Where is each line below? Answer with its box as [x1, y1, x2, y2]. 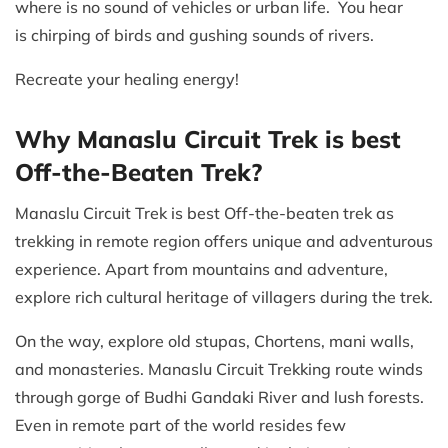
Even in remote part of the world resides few [15, 415, 346, 436]
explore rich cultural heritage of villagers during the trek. [15, 287, 433, 308]
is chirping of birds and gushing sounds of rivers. [15, 25, 374, 46]
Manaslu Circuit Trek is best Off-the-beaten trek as [15, 203, 394, 224]
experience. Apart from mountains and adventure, [15, 259, 388, 280]
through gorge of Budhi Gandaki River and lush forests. [15, 387, 424, 408]
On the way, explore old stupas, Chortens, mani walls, [15, 331, 414, 352]
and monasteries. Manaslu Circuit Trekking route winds [15, 359, 423, 380]
